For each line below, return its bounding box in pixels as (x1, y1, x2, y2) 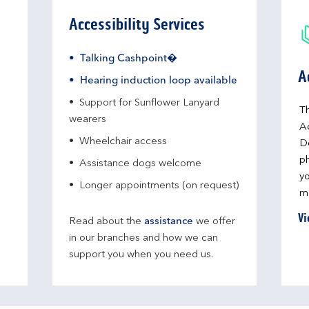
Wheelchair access (79, 137, 167, 147)
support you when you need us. (69, 250, 213, 260)
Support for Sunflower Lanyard (79, 98, 219, 108)
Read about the (69, 217, 144, 227)
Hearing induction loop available (80, 76, 237, 86)
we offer (193, 217, 235, 227)
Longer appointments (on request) (79, 181, 239, 191)
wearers (69, 114, 106, 125)
